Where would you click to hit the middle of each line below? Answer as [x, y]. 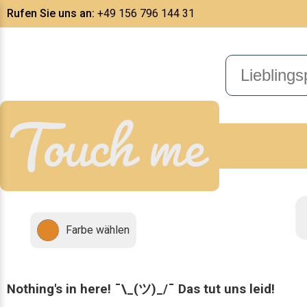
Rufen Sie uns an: [51, 13]
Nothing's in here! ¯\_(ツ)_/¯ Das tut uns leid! [141, 289]
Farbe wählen [97, 230]
